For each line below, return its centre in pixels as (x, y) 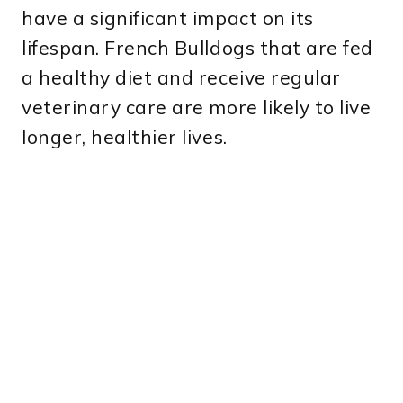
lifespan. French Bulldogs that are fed (197, 47)
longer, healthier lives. (125, 136)
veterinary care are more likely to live (197, 107)
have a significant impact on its (168, 18)
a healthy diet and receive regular (181, 77)
